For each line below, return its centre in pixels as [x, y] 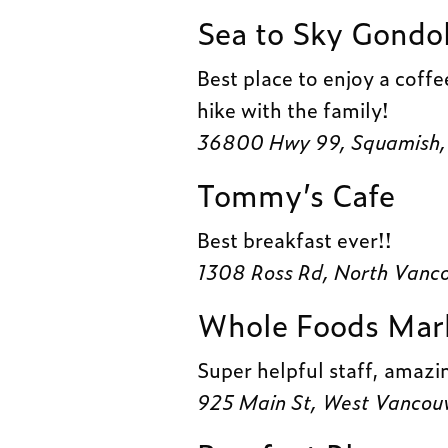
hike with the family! [293, 108]
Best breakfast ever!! [295, 238]
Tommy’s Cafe [296, 193]
